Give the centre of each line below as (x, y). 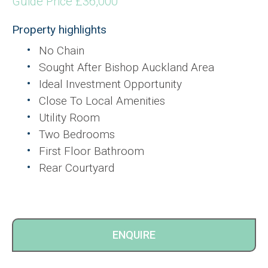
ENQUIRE (134, 235)
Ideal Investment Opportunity (110, 84)
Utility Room (69, 118)
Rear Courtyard (77, 168)
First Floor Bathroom (92, 151)
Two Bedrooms (77, 135)
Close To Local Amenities (102, 101)
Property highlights (59, 30)
